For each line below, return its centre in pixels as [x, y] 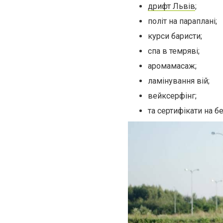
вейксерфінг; [172, 96]
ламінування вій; [179, 81]
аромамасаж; [172, 66]
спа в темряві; [174, 51]
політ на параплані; [182, 21]
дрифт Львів [171, 6]
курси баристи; [175, 36]
